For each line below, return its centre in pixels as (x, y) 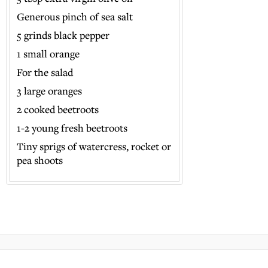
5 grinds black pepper (63, 35)
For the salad (45, 72)
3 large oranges (50, 91)
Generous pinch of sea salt (75, 16)
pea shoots (40, 160)
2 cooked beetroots (58, 109)
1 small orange (48, 54)
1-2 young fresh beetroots (72, 128)
